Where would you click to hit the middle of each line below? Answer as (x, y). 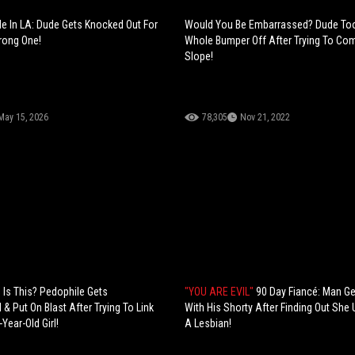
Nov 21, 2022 (265, 118)
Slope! (199, 57)
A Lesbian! (208, 324)
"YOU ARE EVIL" (221, 292)
